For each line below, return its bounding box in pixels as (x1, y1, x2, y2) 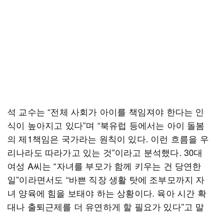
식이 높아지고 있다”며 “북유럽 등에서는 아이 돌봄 (7, 119, 205, 131)
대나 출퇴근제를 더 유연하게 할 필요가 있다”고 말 (7, 200, 204, 213)
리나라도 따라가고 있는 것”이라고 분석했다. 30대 (7, 146, 203, 158)
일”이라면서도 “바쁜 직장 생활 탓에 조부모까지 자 (7, 173, 205, 186)
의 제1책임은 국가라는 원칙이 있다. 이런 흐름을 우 (7, 132, 209, 145)
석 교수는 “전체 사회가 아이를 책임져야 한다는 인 (7, 105, 204, 118)
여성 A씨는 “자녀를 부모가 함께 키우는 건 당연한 (7, 159, 201, 172)
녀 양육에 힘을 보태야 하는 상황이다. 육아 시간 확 (7, 186, 206, 199)
